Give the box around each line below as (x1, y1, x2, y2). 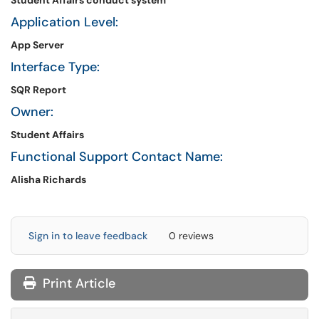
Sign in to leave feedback (28, 229, 147, 242)
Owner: (11, 103, 53, 120)
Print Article (39, 275, 115, 292)
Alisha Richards (11, 173, 86, 186)
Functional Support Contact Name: (11, 148, 223, 165)
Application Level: (11, 14, 125, 31)
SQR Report (11, 83, 66, 96)
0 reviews (169, 229, 214, 242)
